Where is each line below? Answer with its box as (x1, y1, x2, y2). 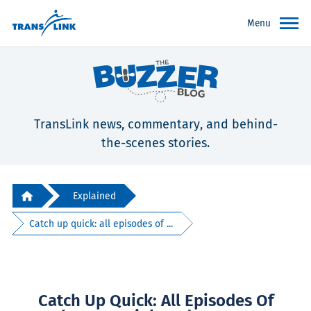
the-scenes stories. (101, 135, 210, 151)
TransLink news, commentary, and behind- (33, 117, 278, 133)
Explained (73, 190, 116, 202)
